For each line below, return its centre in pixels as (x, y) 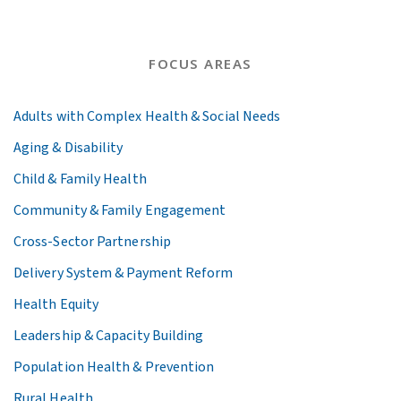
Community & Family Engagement (120, 210)
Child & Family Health (80, 179)
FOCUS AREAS (200, 65)
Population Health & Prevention (114, 367)
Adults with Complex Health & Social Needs (147, 116)
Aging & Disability (68, 147)
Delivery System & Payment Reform (124, 273)
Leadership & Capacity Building (109, 335)
